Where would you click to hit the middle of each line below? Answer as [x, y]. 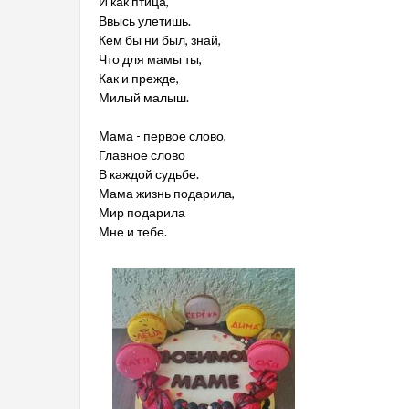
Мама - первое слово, [163, 136]
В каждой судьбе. [149, 174]
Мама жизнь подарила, [167, 193]
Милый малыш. [144, 97]
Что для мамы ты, [150, 59]
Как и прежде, [139, 78]
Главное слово [142, 155]
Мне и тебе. [133, 231]
